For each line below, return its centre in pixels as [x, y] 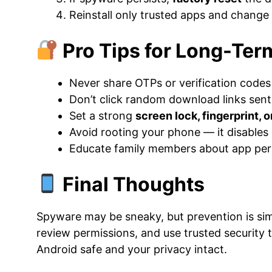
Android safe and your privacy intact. [132, 249]
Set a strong [102, 116]
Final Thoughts [132, 184]
